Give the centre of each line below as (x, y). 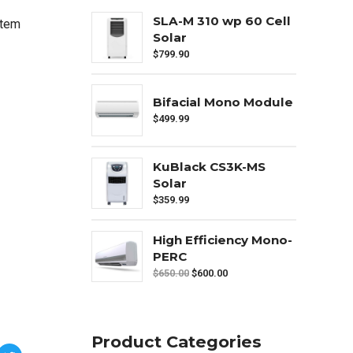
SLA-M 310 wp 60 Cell (222, 20)
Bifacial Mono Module (223, 102)
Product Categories (176, 341)
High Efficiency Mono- (223, 240)
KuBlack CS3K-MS (209, 167)
